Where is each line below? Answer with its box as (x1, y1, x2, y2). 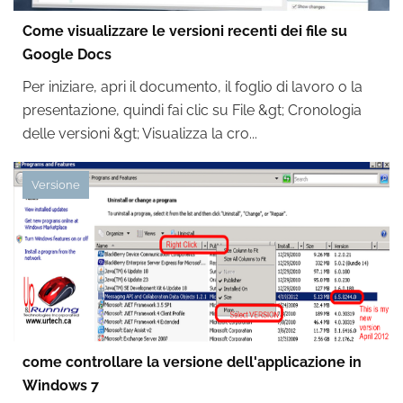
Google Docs (22, 46, 112, 63)
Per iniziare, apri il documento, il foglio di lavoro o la (22, 78, 363, 95)
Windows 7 (22, 377, 99, 394)
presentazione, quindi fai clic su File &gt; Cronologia (22, 102, 362, 119)
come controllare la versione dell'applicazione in (22, 354, 362, 371)
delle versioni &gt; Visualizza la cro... (22, 125, 257, 142)
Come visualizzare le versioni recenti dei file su (22, 22, 347, 40)
